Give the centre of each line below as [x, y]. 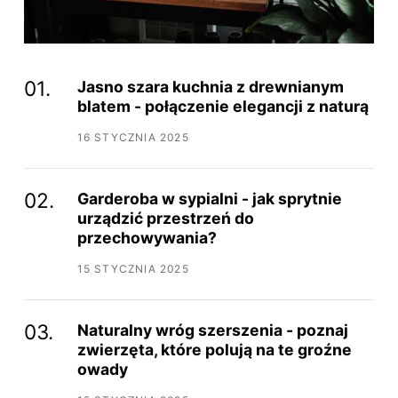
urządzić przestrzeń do [165, 218]
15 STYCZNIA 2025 [133, 269]
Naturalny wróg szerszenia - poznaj [212, 330]
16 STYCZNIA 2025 [133, 138]
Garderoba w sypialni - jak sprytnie [209, 198]
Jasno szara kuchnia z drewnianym [210, 87]
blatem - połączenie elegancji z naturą [223, 106]
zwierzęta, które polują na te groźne [214, 349]
